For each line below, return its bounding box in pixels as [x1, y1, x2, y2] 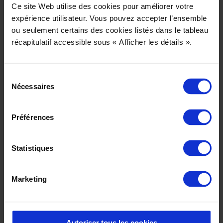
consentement [3, 96, 51, 105]
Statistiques [11, 143, 54, 152]
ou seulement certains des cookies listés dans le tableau [11, 25, 208, 34]
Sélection [3, 72, 34, 81]
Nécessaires [11, 82, 55, 91]
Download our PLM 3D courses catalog [25, 145, 193, 155]
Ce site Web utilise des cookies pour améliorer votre [11, 1, 193, 10]
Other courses [10, 203, 63, 212]
